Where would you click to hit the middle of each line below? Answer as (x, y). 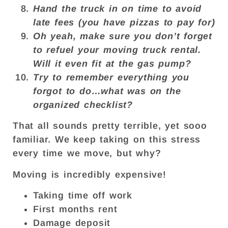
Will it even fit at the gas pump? (112, 63)
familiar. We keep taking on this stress (107, 140)
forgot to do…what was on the (107, 91)
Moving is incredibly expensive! (92, 174)
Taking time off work (83, 196)
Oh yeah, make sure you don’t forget (123, 36)
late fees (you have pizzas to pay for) (124, 22)
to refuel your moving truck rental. (117, 50)
